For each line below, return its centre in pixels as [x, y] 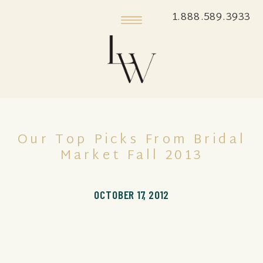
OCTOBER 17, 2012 [131, 194]
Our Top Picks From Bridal [132, 140]
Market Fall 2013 [132, 156]
